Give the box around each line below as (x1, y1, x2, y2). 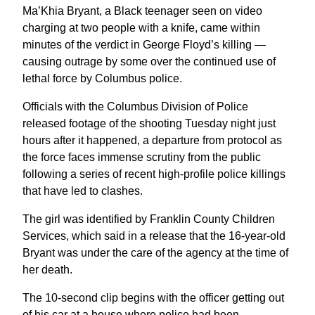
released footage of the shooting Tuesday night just (22, 117, 276, 129)
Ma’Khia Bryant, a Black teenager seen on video (22, 4, 262, 17)
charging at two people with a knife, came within (22, 21, 260, 34)
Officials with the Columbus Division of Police (22, 100, 248, 112)
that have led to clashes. (22, 184, 143, 197)
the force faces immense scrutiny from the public (22, 150, 261, 163)
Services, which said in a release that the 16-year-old (22, 229, 285, 242)
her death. (22, 263, 72, 276)
